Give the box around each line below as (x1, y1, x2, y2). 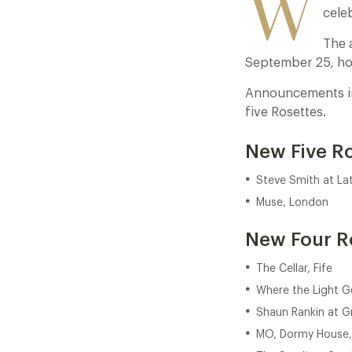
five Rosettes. (245, 106, 326, 119)
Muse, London (256, 197, 328, 208)
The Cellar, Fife (256, 263, 332, 274)
